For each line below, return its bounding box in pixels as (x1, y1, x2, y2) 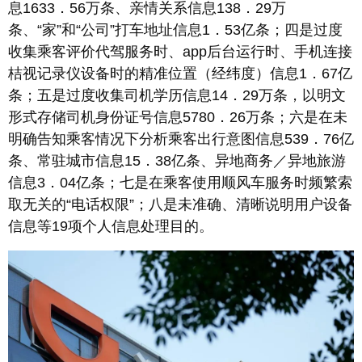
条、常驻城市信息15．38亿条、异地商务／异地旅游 (8, 153, 346, 170)
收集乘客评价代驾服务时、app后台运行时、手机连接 (8, 44, 352, 61)
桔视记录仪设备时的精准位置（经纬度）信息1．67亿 (8, 65, 352, 82)
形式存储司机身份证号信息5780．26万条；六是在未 (8, 109, 347, 126)
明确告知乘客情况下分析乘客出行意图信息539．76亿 (8, 131, 354, 148)
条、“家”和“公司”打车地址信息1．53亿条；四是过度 (8, 22, 343, 39)
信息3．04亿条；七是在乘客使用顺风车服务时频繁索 (8, 175, 352, 192)
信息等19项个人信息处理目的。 (8, 218, 213, 235)
